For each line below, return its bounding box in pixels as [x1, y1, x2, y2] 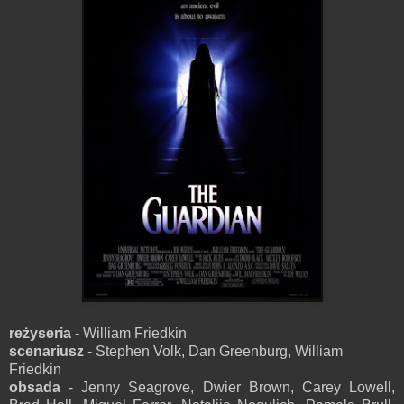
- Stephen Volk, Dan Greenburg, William [84, 343, 343, 359]
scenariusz [9, 343, 84, 359]
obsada [9, 379, 60, 395]
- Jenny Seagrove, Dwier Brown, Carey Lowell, [60, 379, 395, 395]
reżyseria [9, 325, 71, 341]
